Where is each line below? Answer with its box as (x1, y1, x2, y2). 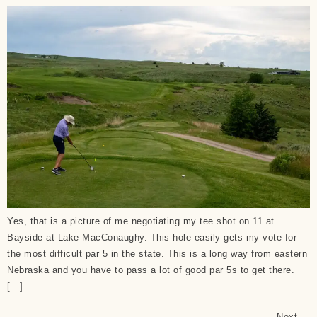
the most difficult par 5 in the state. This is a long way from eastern (7, 248, 307, 260)
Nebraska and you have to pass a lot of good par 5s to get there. (7, 265, 294, 276)
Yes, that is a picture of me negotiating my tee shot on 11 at (7, 216, 275, 227)
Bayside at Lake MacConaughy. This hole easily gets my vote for (7, 232, 296, 243)
